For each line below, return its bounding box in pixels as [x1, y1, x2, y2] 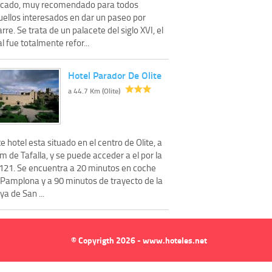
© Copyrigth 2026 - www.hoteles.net [71, 234, 207, 247]
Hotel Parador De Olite [68, 68, 161, 83]
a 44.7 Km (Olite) [68, 86, 120, 97]
